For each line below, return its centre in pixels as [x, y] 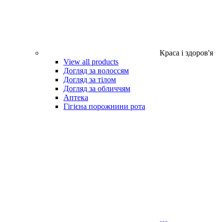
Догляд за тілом [90, 80]
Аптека [76, 97]
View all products [91, 62]
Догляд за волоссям [96, 71]
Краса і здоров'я [186, 53]
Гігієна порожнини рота [104, 106]
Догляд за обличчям [97, 88]
